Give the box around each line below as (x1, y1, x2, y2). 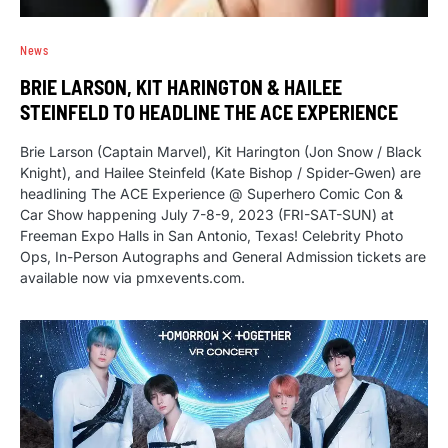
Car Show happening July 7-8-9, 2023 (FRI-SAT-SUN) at (20, 206, 394, 224)
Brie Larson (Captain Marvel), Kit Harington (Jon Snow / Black (20, 143, 422, 161)
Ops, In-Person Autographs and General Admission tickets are (20, 248, 426, 266)
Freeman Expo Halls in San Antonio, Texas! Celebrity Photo (20, 227, 403, 245)
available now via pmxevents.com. (20, 269, 245, 287)
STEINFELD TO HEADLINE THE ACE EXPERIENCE (20, 100, 398, 125)
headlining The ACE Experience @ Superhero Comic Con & (20, 185, 403, 203)
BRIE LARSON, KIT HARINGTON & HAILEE (20, 75, 342, 100)
